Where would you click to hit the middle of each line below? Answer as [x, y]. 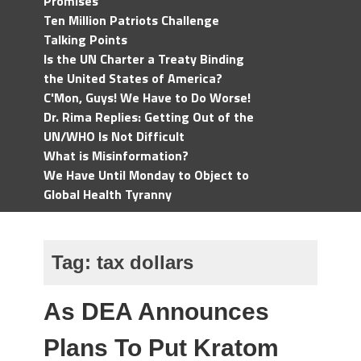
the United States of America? [133, 78]
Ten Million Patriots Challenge [131, 20]
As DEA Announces [156, 311]
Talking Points [85, 39]
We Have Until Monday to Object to [146, 175]
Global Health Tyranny [108, 194]
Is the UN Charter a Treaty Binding [144, 59]
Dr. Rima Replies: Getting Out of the [149, 117]
